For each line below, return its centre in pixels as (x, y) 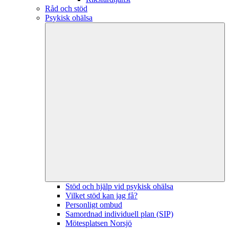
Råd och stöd (66, 9)
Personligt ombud (94, 205)
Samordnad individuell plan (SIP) (119, 214)
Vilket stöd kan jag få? (101, 196)
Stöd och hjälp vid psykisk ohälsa (119, 187)
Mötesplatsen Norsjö (99, 223)
